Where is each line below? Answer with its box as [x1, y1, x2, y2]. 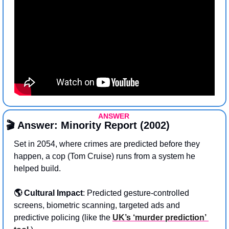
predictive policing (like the [14, 213, 112, 222]
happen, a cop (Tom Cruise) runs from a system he [14, 152, 195, 161]
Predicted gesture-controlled [87, 189, 189, 198]
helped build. [14, 164, 63, 173]
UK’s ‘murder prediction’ [112, 213, 207, 222]
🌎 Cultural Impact [14, 189, 83, 198]
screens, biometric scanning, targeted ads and [14, 201, 180, 210]
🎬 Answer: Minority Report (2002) [6, 120, 170, 131]
